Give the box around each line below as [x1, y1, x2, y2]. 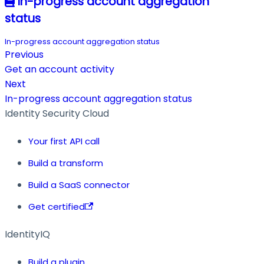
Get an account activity [5, 62, 114, 77]
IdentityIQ [5, 227, 50, 242]
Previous [5, 48, 44, 62]
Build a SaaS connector [28, 179, 130, 192]
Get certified [28, 200, 85, 213]
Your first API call [28, 135, 100, 148]
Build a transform [28, 157, 103, 170]
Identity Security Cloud [5, 107, 109, 121]
